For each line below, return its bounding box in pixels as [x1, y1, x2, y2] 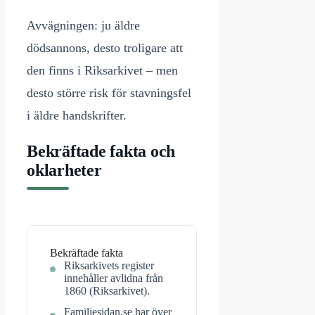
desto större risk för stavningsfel [27, 86, 191, 101]
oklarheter [27, 161, 102, 180]
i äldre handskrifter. [27, 108, 127, 123]
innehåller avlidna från [64, 272, 163, 285]
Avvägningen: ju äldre [27, 18, 140, 33]
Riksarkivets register [64, 259, 154, 272]
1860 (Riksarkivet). [64, 285, 150, 297]
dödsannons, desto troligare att [27, 41, 183, 56]
